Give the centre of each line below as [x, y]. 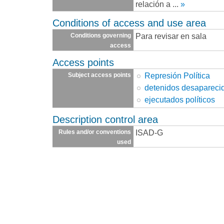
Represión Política [177, 75]
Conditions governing [100, 35]
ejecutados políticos [180, 100]
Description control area [105, 119]
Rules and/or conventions [94, 132]
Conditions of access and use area [129, 23]
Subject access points [99, 75]
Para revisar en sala [171, 36]
